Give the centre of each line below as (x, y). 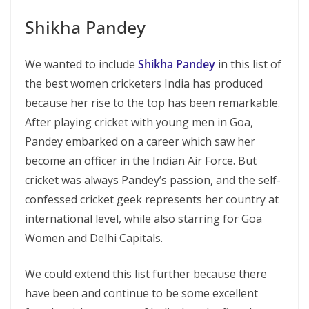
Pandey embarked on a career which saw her (140, 141)
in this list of (248, 64)
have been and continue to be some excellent (141, 293)
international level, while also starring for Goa (143, 219)
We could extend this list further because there (146, 274)
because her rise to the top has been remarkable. (152, 103)
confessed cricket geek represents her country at (152, 199)
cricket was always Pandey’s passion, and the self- (153, 180)
